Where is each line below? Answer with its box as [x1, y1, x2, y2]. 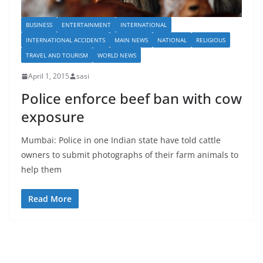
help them [21, 164, 62, 176]
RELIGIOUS [196, 36, 225, 45]
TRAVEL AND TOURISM [26, 51, 88, 60]
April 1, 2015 [28, 71, 69, 82]
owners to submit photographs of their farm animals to [21, 149, 238, 161]
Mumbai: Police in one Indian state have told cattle [21, 134, 221, 146]
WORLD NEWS [97, 51, 136, 60]
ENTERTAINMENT [62, 21, 111, 29]
